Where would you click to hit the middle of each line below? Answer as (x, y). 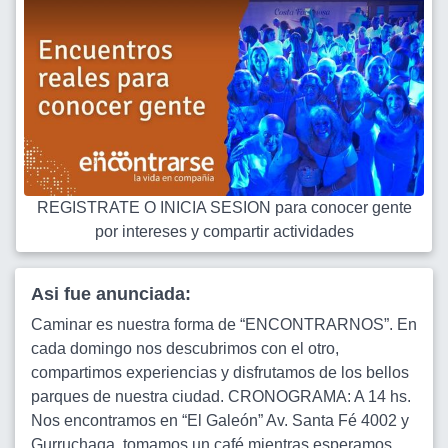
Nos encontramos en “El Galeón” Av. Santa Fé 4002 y (220, 420)
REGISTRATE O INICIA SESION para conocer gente (224, 207)
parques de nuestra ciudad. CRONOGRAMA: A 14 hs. (221, 396)
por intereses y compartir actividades (224, 231)
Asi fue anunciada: (111, 294)
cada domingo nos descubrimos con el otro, (185, 348)
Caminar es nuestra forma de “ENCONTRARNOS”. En (224, 324)
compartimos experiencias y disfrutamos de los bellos (220, 372)
